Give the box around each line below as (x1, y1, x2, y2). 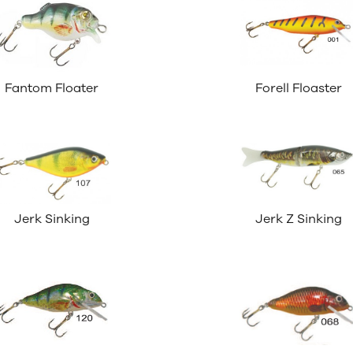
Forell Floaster (255, 79, 342, 97)
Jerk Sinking (13, 210, 90, 228)
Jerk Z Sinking (255, 210, 342, 228)
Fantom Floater (5, 79, 99, 97)
